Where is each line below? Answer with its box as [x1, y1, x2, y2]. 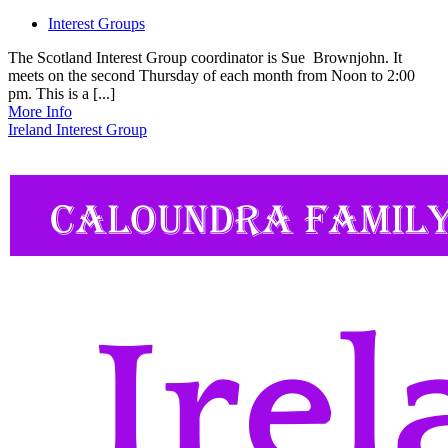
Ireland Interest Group [8, 120, 147, 138]
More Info [8, 102, 72, 120]
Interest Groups [48, 14, 145, 32]
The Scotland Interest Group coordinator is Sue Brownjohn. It [8, 48, 402, 66]
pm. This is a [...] [8, 84, 115, 102]
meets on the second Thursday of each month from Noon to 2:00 [8, 66, 415, 84]
